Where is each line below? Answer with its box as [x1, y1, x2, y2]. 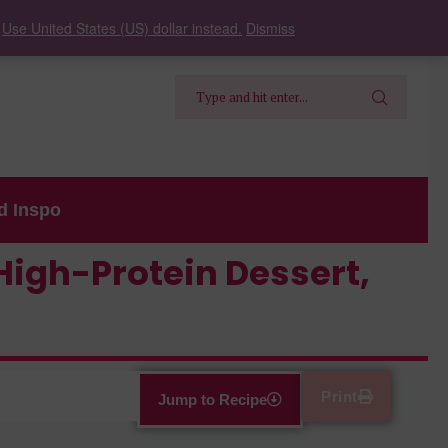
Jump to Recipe [158, 391, 268, 408]
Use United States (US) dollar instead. [2, 18, 242, 38]
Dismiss [246, 18, 295, 38]
